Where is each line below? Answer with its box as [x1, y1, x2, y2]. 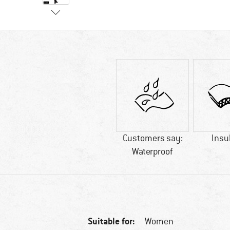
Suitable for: [88, 215, 136, 227]
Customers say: [122, 132, 183, 144]
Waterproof [132, 146, 173, 158]
